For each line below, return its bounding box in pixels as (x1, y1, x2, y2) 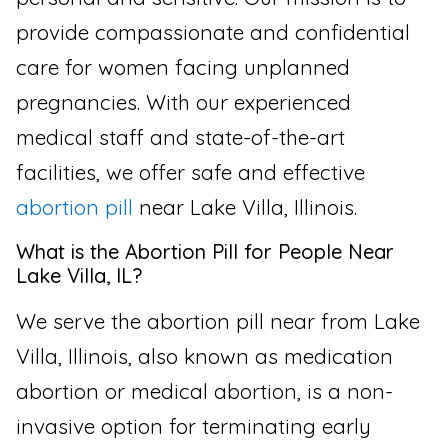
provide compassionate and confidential (16, 19, 410, 46)
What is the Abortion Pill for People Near (16, 238, 394, 264)
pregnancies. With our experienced (16, 89, 351, 116)
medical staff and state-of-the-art (16, 124, 345, 151)
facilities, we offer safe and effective (16, 159, 365, 186)
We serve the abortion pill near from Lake (16, 307, 420, 334)
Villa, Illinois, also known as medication (16, 342, 393, 369)
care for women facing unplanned (16, 54, 350, 81)
